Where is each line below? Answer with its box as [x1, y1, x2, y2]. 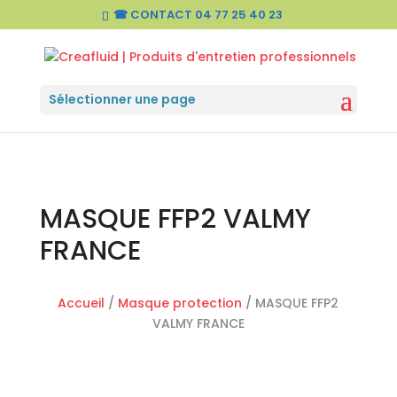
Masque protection [118, 294, 243, 313]
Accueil [58, 294, 105, 313]
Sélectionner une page [48, 90, 196, 109]
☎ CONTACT [113, 5, 196, 23]
